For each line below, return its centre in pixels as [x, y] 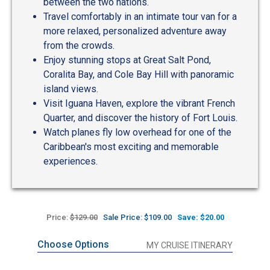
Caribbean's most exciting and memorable [131, 146]
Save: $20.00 [200, 217]
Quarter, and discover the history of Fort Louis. [140, 118]
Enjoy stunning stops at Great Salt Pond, [127, 60]
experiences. [71, 161]
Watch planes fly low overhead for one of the [137, 132]
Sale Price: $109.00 [137, 217]
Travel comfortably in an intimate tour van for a [140, 16]
